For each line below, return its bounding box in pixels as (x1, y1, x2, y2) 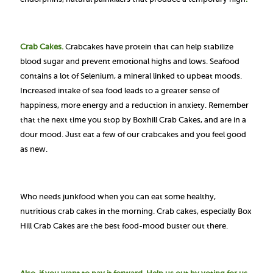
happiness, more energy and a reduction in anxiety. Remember (20, 101, 249, 110)
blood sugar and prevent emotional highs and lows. (20, 57, 210, 66)
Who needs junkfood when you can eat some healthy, (20, 192, 216, 201)
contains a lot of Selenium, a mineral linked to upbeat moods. (20, 71, 242, 80)
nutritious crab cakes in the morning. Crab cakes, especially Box (20, 207, 252, 216)
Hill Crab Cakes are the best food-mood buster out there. (20, 221, 228, 230)
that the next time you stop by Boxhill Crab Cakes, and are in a (20, 115, 246, 124)
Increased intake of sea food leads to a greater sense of (20, 86, 219, 95)
